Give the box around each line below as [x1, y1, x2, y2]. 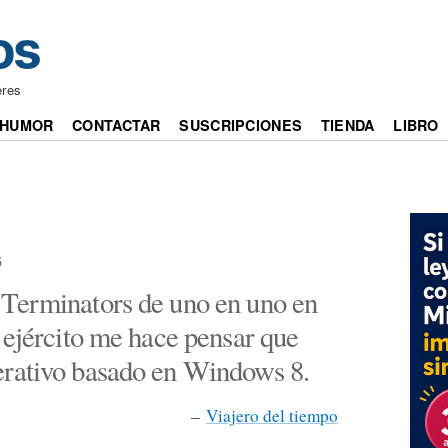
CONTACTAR [72, 115, 161, 136]
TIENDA [320, 115, 375, 136]
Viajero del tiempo [206, 403, 338, 427]
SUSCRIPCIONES [179, 115, 303, 136]
